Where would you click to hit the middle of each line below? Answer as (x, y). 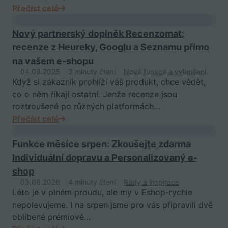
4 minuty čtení (92, 182)
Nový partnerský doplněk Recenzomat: (98, 33)
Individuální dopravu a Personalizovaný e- (105, 157)
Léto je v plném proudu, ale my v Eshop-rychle (102, 192)
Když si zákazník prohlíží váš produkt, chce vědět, (109, 82)
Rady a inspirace (151, 182)
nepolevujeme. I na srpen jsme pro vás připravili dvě (112, 204)
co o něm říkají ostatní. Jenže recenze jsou (95, 94)
